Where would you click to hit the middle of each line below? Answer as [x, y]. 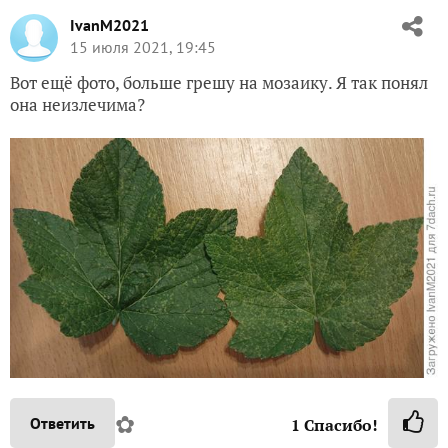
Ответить [62, 423]
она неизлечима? [77, 105]
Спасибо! [339, 425]
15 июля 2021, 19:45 [143, 47]
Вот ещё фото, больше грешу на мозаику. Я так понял [219, 83]
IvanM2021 [109, 25]
